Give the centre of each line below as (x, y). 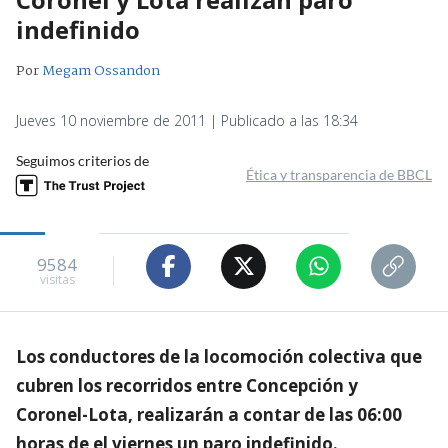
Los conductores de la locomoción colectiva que (219, 356)
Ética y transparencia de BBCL (339, 174)
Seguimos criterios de (82, 160)
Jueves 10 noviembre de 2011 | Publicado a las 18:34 (187, 120)
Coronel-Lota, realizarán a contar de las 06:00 (209, 414)
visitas (57, 280)
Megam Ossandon (101, 70)
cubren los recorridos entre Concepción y (187, 385)
